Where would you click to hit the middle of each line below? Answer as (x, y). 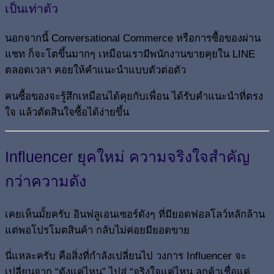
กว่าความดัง (46, 181)
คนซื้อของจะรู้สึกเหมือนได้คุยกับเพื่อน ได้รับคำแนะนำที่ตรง (134, 97)
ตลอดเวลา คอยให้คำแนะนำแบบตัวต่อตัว (95, 70)
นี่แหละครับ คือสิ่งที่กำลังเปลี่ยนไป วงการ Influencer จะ (126, 256)
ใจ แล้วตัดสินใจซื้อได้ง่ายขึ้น (67, 113)
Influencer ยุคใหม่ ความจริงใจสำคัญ (127, 156)
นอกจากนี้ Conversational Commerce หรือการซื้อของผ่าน (133, 39)
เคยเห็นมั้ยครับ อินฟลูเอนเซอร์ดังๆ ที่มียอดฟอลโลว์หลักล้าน (135, 214)
